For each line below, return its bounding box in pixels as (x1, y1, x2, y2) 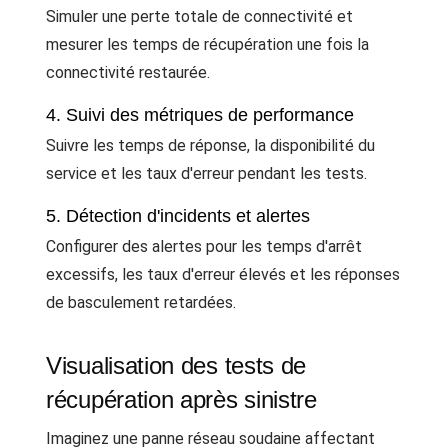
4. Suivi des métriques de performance (46, 104, 354, 125)
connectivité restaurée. (46, 62, 210, 82)
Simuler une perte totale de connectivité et (46, 6, 353, 26)
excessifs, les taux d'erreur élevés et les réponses (46, 264, 400, 284)
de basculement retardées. (46, 292, 236, 312)
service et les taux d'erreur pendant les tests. (46, 163, 367, 183)
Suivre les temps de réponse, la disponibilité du (46, 135, 375, 155)
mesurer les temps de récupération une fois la (46, 34, 369, 54)
